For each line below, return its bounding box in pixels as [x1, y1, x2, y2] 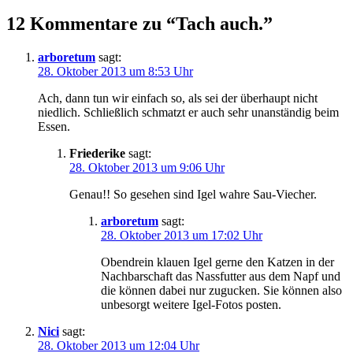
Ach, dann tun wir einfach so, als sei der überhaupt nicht [38, 91, 318, 105]
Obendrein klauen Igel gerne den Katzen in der [101, 255, 334, 269]
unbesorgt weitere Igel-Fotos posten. [101, 297, 281, 311]
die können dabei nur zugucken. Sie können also [101, 283, 342, 297]
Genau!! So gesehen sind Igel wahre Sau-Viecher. [69, 187, 317, 201]
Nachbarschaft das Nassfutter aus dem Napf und [101, 269, 340, 283]
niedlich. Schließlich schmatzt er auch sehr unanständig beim [38, 105, 339, 119]
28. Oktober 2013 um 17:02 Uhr [101, 228, 262, 242]
